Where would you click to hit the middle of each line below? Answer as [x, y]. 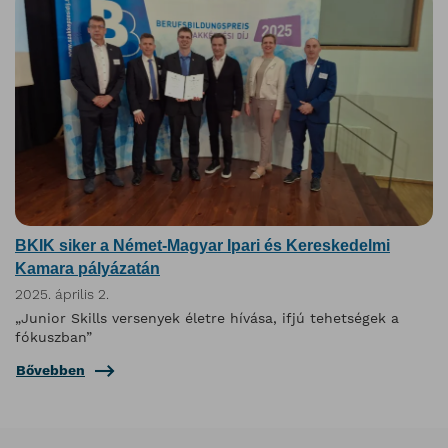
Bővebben [50, 370]
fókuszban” [53, 337]
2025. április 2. [62, 293]
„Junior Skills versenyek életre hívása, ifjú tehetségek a [207, 318]
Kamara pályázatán [87, 269]
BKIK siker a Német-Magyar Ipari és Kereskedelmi [202, 246]
